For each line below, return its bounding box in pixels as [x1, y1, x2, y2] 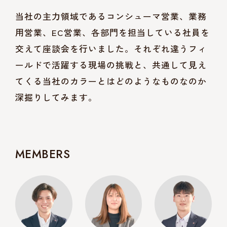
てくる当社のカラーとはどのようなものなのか [15, 74, 207, 87]
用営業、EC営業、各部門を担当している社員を [15, 25, 210, 39]
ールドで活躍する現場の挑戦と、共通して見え [15, 58, 207, 71]
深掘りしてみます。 [15, 90, 98, 103]
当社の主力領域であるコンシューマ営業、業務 [15, 9, 207, 22]
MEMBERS [15, 145, 70, 162]
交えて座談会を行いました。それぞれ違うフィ [15, 42, 207, 55]
